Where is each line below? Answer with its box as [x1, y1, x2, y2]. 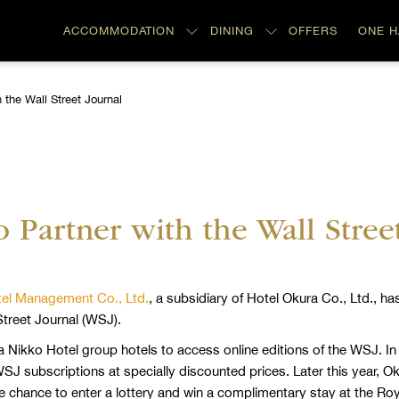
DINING [209, 23, 254, 37]
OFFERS [289, 23, 338, 37]
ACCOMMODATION [62, 23, 175, 37]
